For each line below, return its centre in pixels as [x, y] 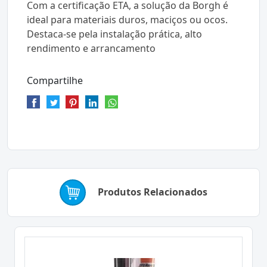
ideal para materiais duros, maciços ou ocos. [127, 20]
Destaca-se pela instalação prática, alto [114, 34]
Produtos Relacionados [153, 192]
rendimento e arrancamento [91, 48]
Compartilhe [55, 80]
